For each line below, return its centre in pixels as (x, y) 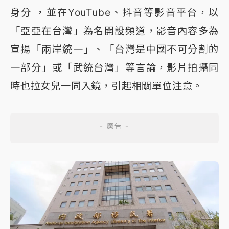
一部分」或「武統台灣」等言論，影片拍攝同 (114, 67)
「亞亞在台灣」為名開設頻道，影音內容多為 (114, 30)
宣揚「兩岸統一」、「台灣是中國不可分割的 (114, 49)
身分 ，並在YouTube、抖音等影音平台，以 (114, 12)
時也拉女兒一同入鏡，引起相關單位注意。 (107, 86)
